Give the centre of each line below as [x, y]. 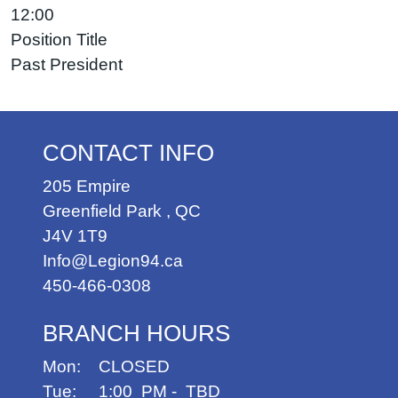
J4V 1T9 [75, 235]
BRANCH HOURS [136, 333]
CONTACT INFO [128, 152]
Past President [67, 64]
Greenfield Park [102, 211]
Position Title [59, 39]
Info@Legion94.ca [113, 260]
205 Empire [87, 186]
